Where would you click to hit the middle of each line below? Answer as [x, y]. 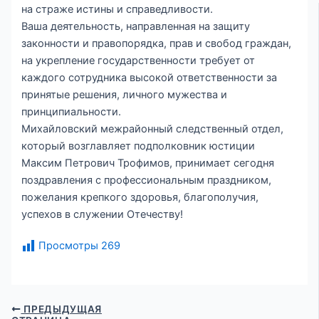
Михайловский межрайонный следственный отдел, [153, 129]
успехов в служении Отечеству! [103, 215]
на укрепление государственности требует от [138, 61]
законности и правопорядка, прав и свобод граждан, [157, 44]
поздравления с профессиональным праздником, [147, 181]
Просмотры [69, 246]
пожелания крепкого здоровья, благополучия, [140, 198]
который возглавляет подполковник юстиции [138, 146]
